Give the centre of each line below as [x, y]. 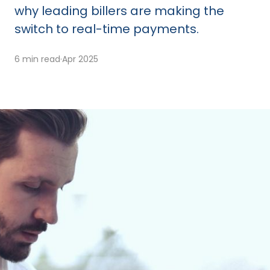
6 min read [37, 59]
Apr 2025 [80, 59]
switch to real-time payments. [107, 29]
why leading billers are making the [119, 11]
